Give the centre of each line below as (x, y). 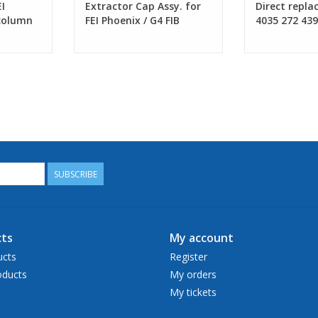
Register (188, 256)
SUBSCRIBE (76, 174)
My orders (193, 274)
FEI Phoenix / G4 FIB (132, 20)
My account (202, 237)
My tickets (193, 292)
